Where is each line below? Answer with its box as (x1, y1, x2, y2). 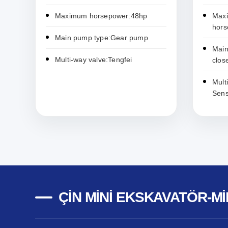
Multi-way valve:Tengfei (55, 55, 132, 64)
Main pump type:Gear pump (55, 34, 148, 42)
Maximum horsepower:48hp (55, 12, 148, 20)
